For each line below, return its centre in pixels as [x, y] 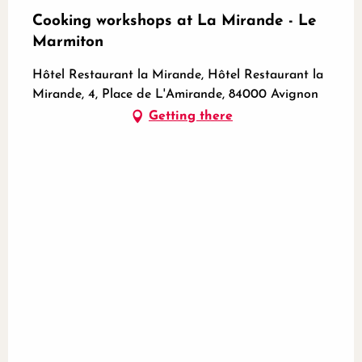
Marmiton [68, 43]
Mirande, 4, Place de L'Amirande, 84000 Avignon [175, 95]
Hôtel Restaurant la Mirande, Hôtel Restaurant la [178, 76]
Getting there [191, 117]
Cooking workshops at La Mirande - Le [175, 22]
